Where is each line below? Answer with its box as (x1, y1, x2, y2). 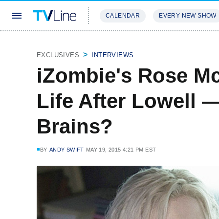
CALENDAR (106, 12, 140, 19)
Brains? (37, 115, 113, 138)
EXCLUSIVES (37, 51, 79, 59)
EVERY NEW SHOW (159, 12, 217, 19)
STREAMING (100, 41, 140, 48)
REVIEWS (152, 41, 183, 48)
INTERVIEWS (91, 51, 134, 59)
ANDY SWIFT (49, 147, 84, 153)
